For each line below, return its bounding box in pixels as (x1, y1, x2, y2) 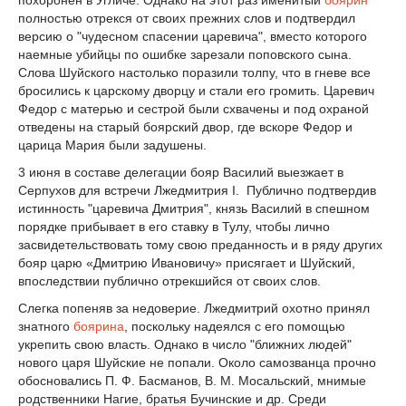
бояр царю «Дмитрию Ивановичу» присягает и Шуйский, (18, 255, 355, 270)
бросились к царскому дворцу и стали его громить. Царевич (18, 83, 374, 99)
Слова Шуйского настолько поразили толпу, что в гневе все (18, 65, 371, 81)
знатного (18, 318, 73, 333)
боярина (73, 318, 124, 333)
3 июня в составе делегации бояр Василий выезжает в (18, 164, 343, 179)
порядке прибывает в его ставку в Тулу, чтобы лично (18, 218, 330, 234)
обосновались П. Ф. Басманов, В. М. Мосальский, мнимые (18, 372, 366, 388)
